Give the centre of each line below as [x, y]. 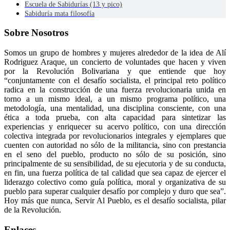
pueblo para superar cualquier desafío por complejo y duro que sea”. [115, 191]
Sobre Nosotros [36, 33]
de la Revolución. [33, 210]
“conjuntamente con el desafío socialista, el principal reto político [115, 81]
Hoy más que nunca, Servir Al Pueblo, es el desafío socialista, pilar [115, 201]
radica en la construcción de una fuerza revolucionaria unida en [115, 90]
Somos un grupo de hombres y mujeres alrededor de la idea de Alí [115, 53]
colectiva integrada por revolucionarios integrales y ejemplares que [115, 136]
